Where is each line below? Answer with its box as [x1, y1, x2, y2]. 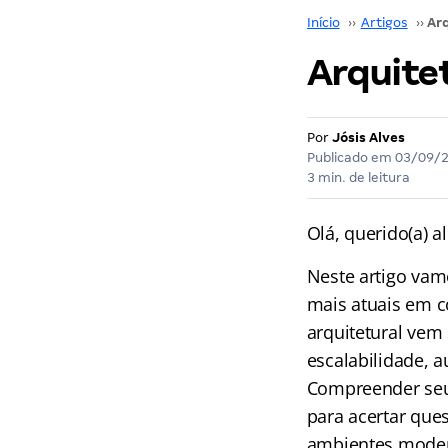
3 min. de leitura [306, 170, 410, 185]
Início [306, 15, 340, 30]
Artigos [360, 15, 408, 30]
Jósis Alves [331, 130, 405, 145]
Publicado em [306, 150, 395, 165]
